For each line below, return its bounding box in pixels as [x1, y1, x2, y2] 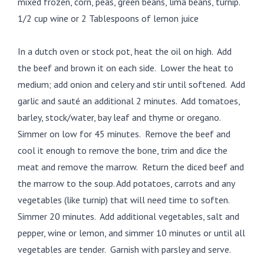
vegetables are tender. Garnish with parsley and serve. [18, 243, 242, 255]
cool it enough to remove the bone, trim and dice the [18, 144, 227, 156]
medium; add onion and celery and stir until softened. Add [18, 78, 245, 90]
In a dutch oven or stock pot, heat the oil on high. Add [18, 45, 232, 57]
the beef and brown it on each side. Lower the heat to [18, 61, 233, 74]
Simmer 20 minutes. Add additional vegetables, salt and [18, 210, 239, 222]
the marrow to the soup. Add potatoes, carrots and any [18, 177, 235, 189]
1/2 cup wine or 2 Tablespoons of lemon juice [18, 12, 199, 24]
